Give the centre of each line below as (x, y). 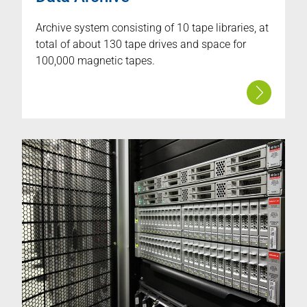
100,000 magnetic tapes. (95, 60)
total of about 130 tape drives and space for (141, 44)
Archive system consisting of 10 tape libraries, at (152, 27)
